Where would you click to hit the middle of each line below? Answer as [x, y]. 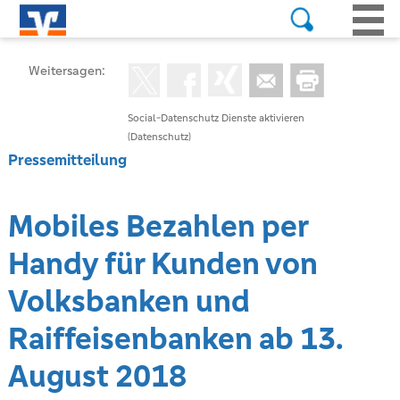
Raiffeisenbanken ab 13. [175, 339]
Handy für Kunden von [162, 264]
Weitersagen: [67, 71]
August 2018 [97, 376]
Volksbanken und [129, 301]
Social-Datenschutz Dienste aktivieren [217, 118]
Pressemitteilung [67, 160]
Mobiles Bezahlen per [158, 226]
